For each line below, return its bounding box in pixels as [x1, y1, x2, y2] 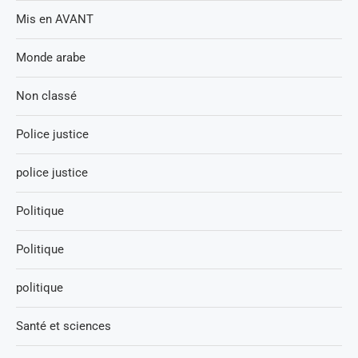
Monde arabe [16, 50, 86, 66]
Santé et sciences [16, 319, 111, 334]
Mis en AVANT [16, 12, 93, 27]
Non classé [16, 89, 77, 104]
